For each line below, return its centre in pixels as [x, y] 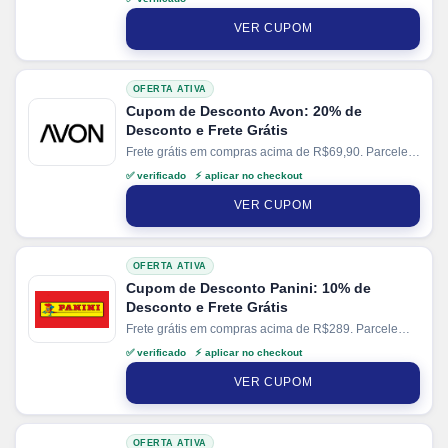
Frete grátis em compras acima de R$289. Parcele [262, 328]
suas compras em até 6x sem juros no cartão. [248, 168]
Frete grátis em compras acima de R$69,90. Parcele [267, 151]
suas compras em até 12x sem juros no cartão [250, 345]
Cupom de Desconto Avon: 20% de [244, 110]
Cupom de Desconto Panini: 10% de [248, 287]
